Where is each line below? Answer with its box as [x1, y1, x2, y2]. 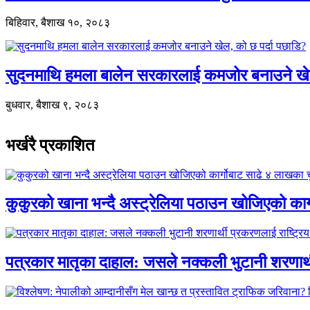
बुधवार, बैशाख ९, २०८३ [6, 98, 99, 111]
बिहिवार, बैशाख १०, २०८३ [6, 16, 110, 28]
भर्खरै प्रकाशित [6, 136, 95, 154]
